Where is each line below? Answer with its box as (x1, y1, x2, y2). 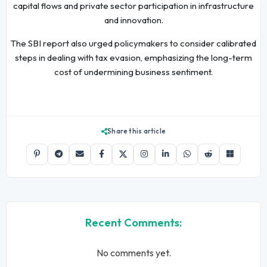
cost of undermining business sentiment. (54, 66, 213, 78)
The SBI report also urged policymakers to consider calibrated (11, 38, 256, 49)
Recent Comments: (85, 215, 182, 229)
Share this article (107, 126, 166, 135)
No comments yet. (96, 246, 171, 259)
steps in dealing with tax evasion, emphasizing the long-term (15, 52, 252, 64)
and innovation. (104, 14, 163, 26)
